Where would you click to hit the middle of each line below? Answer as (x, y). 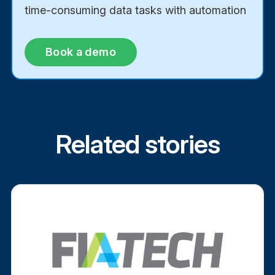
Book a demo (80, 52)
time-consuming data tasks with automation (135, 10)
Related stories (137, 144)
